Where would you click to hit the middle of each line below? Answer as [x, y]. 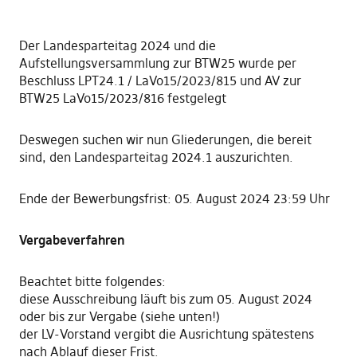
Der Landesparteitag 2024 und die [117, 46]
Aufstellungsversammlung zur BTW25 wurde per [157, 63]
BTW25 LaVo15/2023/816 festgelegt [122, 98]
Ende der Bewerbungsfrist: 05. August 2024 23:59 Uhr [174, 199]
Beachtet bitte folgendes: [92, 282]
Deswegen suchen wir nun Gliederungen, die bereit [165, 140]
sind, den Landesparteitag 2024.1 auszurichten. [156, 157]
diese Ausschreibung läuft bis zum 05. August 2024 [165, 299]
